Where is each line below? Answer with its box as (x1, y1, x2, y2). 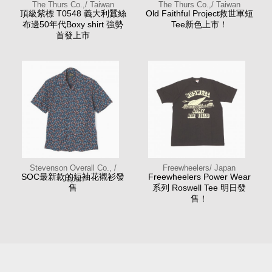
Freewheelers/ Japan (163, 163, 236, 172)
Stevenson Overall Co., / (29, 163, 117, 172)
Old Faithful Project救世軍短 (145, 8, 253, 18)
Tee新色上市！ (171, 19, 228, 29)
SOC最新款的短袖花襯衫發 (21, 171, 124, 182)
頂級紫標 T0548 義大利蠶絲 (19, 8, 126, 18)
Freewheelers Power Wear (148, 171, 251, 182)
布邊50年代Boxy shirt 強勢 (22, 19, 123, 29)
